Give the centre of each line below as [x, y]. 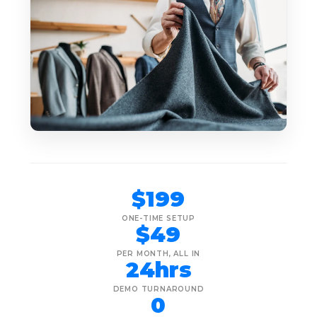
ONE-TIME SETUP [158, 218]
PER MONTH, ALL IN [158, 253]
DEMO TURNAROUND [158, 289]
